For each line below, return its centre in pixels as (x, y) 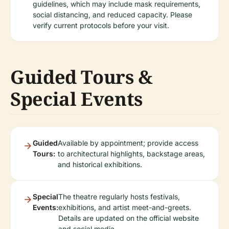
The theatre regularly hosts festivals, (119, 196)
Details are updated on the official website (129, 218)
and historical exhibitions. (100, 164)
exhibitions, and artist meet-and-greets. (125, 207)
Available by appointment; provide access (128, 143)
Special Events (76, 99)
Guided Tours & (82, 77)
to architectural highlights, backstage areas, (131, 153)
